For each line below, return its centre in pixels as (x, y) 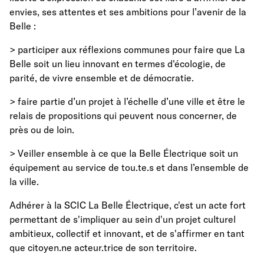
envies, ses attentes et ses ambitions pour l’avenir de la (128, 11)
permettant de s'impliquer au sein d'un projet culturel (123, 219)
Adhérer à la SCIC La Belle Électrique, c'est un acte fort (128, 205)
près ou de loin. (42, 129)
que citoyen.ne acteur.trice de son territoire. (103, 247)
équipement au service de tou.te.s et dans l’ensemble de (129, 167)
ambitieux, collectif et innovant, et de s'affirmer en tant (127, 233)
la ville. (24, 181)
